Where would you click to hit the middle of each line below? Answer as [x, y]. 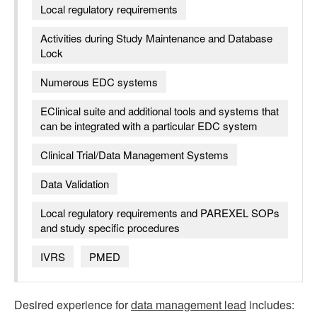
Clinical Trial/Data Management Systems [134, 155]
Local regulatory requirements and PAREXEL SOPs [160, 213]
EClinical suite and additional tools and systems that [160, 111]
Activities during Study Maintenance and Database [156, 38]
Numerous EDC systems [99, 82]
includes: [270, 305]
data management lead [189, 305]
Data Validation [75, 184]
